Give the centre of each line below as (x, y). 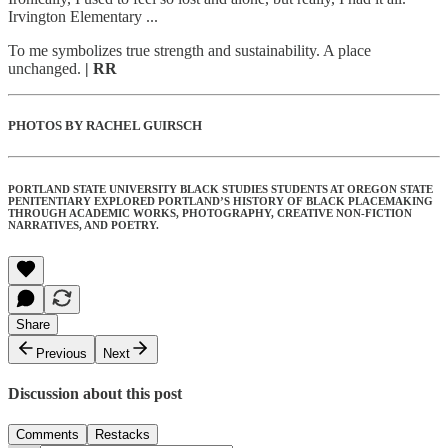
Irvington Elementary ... (83, 16)
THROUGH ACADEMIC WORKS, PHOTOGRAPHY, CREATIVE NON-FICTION (210, 212)
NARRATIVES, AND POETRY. (83, 224)
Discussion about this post (95, 394)
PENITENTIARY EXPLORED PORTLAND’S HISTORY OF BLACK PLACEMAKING (220, 200)
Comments (47, 435)
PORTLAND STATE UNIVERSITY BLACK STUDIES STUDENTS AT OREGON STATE (220, 188)
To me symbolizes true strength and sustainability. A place (189, 50)
